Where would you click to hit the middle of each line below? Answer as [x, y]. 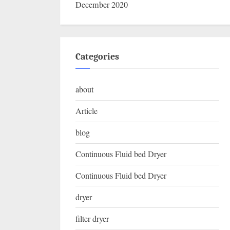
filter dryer [92, 218]
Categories [97, 56]
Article [87, 111]
